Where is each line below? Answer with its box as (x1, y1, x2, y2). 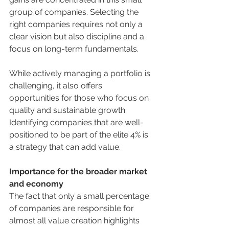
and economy (9, 179, 63, 189)
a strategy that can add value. (9, 142, 121, 152)
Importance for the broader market (9, 167, 149, 176)
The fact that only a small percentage (9, 191, 151, 201)
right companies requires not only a (9, 19, 145, 29)
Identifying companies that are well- (9, 118, 144, 127)
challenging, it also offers (9, 81, 104, 90)
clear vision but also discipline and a (9, 32, 146, 41)
